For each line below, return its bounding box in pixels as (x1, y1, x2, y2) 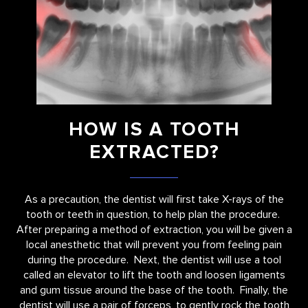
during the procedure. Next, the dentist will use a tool (27, 253, 281, 267)
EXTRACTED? (89, 140, 220, 164)
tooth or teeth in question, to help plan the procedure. (25, 208, 283, 222)
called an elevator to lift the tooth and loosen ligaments (23, 268, 285, 283)
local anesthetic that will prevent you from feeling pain (26, 238, 282, 252)
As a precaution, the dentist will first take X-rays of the (24, 192, 284, 207)
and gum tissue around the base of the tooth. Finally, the (20, 283, 288, 298)
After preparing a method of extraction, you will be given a (16, 223, 292, 237)
